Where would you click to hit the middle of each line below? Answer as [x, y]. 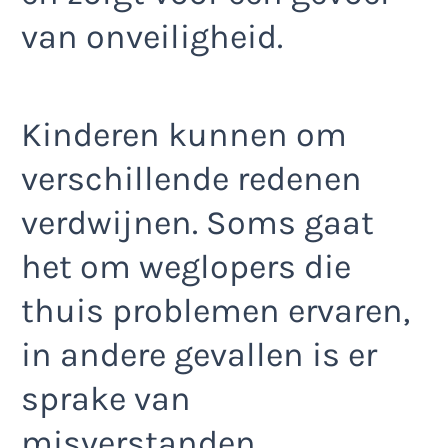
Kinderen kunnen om [184, 135]
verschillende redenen [191, 179]
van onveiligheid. [152, 36]
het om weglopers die [186, 267]
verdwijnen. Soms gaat [197, 223]
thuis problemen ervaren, [215, 311]
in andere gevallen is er [199, 355]
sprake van [106, 399]
